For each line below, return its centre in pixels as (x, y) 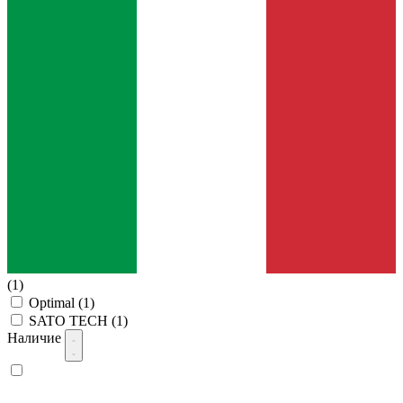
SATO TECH (70, 321)
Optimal (54, 303)
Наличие (36, 338)
